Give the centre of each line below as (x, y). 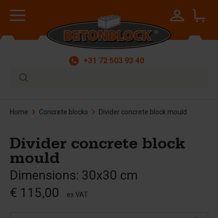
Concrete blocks (64, 112)
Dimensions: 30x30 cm (74, 175)
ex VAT (77, 195)
